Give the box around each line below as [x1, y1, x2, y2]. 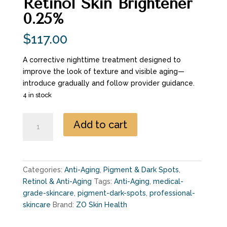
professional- [149, 188, 195, 197]
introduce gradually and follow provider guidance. [22, 79, 195, 87]
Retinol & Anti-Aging [22, 177, 92, 185]
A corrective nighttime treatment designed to [22, 55, 181, 64]
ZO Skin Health [75, 200, 127, 209]
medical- [153, 177, 183, 185]
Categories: [22, 165, 64, 174]
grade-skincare [22, 188, 74, 197]
